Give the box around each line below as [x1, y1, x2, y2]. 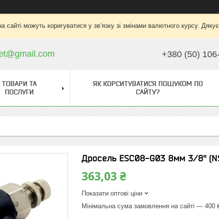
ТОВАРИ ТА [1, 80, 37, 88]
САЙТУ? [135, 88, 160, 96]
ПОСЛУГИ [4, 88, 34, 96]
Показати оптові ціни [82, 190, 142, 197]
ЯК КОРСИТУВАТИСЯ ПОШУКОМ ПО [92, 80, 203, 88]
